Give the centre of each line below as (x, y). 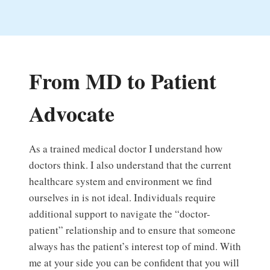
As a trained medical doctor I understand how (126, 149)
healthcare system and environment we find (121, 181)
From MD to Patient (123, 81)
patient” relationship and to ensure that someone (132, 230)
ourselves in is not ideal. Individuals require (122, 198)
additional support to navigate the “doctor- (120, 214)
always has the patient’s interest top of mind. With (135, 246)
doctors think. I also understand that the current (130, 165)
